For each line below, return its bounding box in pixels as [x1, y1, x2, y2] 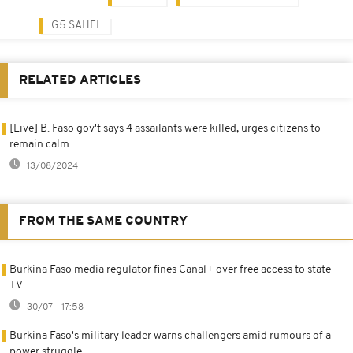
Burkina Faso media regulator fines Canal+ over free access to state [9, 263, 331, 276]
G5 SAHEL [51, 19, 102, 32]
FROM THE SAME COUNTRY [19, 214, 188, 228]
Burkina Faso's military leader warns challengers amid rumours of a [9, 329, 331, 342]
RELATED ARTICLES [19, 73, 141, 87]
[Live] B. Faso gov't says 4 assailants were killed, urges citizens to [9, 122, 321, 135]
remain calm [9, 138, 69, 150]
